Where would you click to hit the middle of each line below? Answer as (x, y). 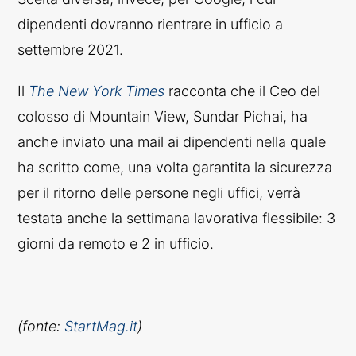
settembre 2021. (71, 49)
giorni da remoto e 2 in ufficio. (116, 243)
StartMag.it (101, 326)
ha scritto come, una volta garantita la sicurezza (175, 167)
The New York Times (97, 91)
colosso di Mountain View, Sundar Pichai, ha (163, 116)
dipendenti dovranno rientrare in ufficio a (151, 24)
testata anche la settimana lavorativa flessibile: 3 (177, 218)
